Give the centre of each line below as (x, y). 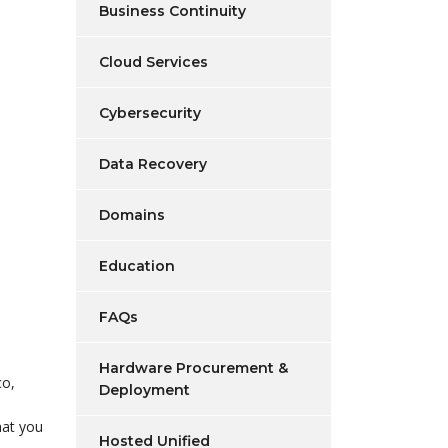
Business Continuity (172, 11)
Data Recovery (153, 164)
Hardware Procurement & (193, 368)
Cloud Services (153, 62)
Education (137, 266)
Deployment (144, 390)
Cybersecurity (150, 113)
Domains (132, 215)
